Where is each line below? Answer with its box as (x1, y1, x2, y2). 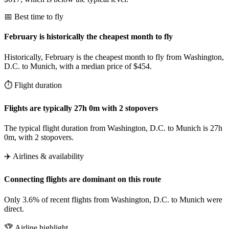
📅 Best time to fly (4, 12, 63, 21)
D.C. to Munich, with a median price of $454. (4, 61, 152, 71)
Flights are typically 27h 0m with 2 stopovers (4, 103, 158, 112)
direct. (4, 204, 24, 213)
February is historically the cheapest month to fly (4, 32, 173, 41)
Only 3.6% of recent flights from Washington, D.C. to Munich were (4, 195, 222, 204)
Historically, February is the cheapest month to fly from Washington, (4, 52, 224, 61)
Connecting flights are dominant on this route (4, 175, 161, 184)
